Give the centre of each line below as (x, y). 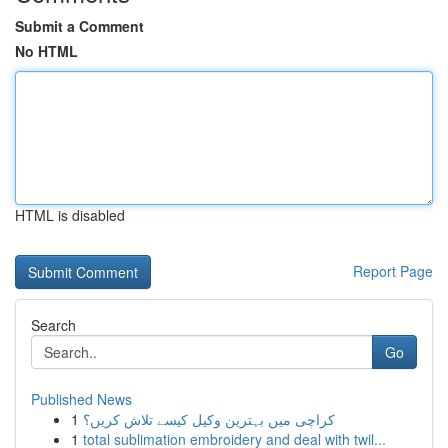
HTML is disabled (70, 215)
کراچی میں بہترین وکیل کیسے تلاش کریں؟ (209, 419)
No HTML (46, 51)
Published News (81, 399)
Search (53, 325)
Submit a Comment (79, 26)
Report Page (393, 271)
